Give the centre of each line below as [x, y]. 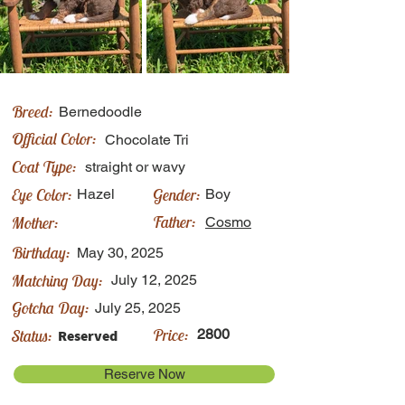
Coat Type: [44, 167]
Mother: [35, 223]
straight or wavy [135, 167]
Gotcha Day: [51, 308]
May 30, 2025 [120, 253]
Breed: [33, 112]
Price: [171, 335]
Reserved [88, 335]
